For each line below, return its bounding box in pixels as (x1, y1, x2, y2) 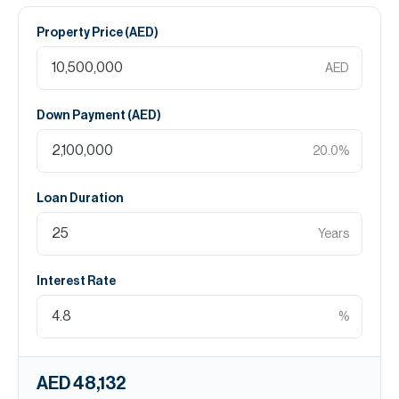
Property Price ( (37, 27, 129, 39)
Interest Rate (37, 275, 116, 288)
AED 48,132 (37, 375, 126, 393)
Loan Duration (37, 192, 124, 205)
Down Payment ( (37, 110, 132, 122)
